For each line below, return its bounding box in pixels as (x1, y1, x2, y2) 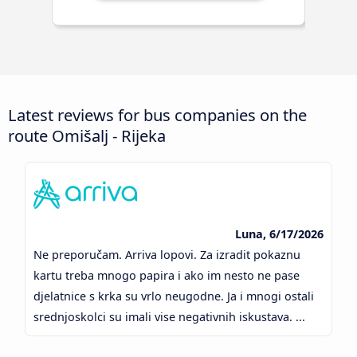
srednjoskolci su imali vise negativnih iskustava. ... (33, 309, 309, 325)
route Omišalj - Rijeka (8, 124, 166, 147)
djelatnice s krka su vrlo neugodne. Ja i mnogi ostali (33, 288, 315, 304)
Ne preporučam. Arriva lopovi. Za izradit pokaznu (33, 247, 301, 263)
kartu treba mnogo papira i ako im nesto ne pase (33, 268, 300, 284)
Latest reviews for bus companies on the (8, 104, 307, 127)
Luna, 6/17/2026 (234, 226, 324, 242)
